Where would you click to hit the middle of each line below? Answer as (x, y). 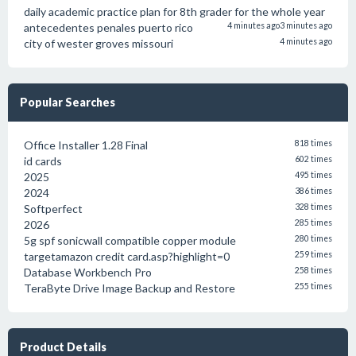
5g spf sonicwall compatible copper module (130, 240)
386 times (313, 191)
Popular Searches (68, 102)
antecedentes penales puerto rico (108, 27)
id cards (43, 161)
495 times (313, 175)
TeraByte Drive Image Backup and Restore (130, 288)
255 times (313, 286)
